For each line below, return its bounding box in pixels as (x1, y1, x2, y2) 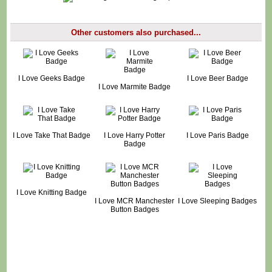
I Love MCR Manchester (95, 197, 175, 206)
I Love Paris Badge (186, 131, 249, 140)
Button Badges (110, 205, 159, 214)
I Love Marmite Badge (98, 83, 171, 92)
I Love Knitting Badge (16, 188, 87, 197)
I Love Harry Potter (104, 131, 166, 140)
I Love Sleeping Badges (178, 197, 257, 206)
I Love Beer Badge (186, 74, 248, 83)
